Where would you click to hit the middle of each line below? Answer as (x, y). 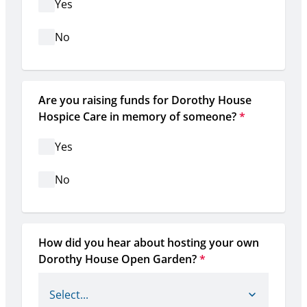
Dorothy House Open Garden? (118, 259)
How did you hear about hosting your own (149, 243)
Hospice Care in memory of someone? (137, 117)
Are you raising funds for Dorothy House (145, 100)
